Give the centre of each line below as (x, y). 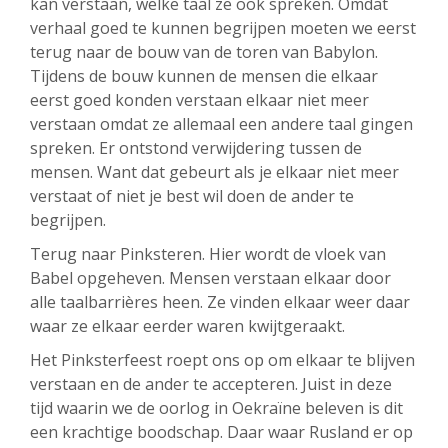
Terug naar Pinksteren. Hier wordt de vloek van (208, 254)
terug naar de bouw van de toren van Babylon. (204, 52)
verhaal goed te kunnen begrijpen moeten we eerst (223, 28)
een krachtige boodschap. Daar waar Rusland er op (221, 432)
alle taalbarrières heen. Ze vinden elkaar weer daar (220, 302)
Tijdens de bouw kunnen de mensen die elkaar (204, 76)
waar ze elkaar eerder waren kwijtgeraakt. (187, 326)
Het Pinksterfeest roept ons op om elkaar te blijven (222, 360)
